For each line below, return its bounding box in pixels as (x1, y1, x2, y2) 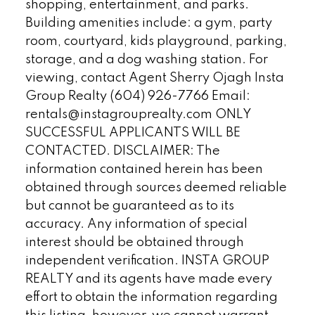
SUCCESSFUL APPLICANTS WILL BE (25, 126, 240, 139)
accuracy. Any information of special (25, 217, 247, 231)
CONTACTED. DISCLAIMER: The (25, 144, 220, 157)
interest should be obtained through (25, 236, 244, 249)
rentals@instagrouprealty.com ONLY (25, 108, 251, 121)
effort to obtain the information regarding (25, 290, 278, 304)
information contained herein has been (25, 162, 263, 176)
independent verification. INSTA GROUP (25, 254, 269, 267)
